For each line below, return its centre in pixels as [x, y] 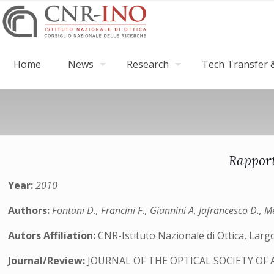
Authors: [30, 210]
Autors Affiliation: [53, 235]
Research [148, 64]
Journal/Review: [48, 261]
